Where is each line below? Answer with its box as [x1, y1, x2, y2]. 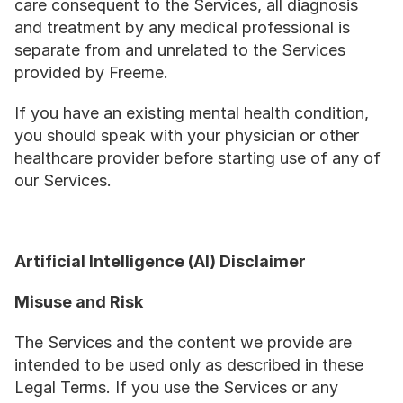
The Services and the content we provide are [14, 333, 352, 352]
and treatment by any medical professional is [14, 18, 350, 37]
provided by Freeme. [14, 63, 168, 82]
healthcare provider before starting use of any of [14, 148, 381, 167]
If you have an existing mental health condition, [14, 103, 369, 122]
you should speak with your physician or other [14, 126, 359, 145]
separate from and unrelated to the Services [14, 40, 345, 59]
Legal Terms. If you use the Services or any [14, 378, 338, 397]
